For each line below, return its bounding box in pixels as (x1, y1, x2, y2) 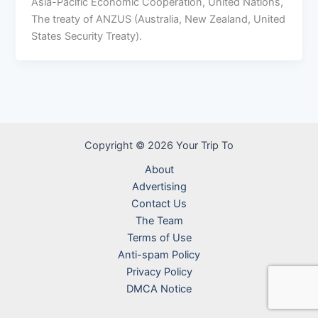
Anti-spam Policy (118, 248, 200, 261)
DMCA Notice (126, 283, 192, 295)
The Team (135, 214, 183, 227)
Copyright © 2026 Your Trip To (84, 139, 234, 152)
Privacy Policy (126, 265, 192, 278)
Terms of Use (126, 231, 192, 244)
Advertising (131, 180, 187, 193)
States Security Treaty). (31, 30, 143, 43)
